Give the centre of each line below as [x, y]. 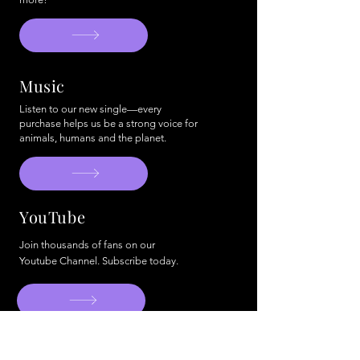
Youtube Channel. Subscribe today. [99, 260]
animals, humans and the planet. [93, 137]
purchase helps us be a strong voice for [108, 123]
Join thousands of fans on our [87, 244]
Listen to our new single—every [90, 108]
